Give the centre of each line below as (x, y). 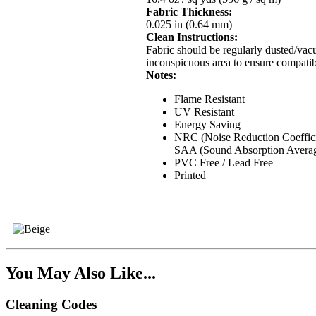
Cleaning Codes (51, 304)
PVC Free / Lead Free (224, 163)
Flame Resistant (210, 99)
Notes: (162, 75)
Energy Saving (208, 125)
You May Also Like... (81, 273)
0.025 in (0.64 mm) (189, 25)
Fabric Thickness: (189, 12)
